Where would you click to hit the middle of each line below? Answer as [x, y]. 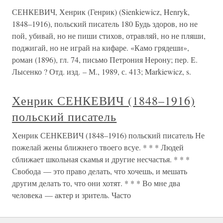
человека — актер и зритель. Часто [71, 195]
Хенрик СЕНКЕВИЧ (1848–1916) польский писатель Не [108, 135]
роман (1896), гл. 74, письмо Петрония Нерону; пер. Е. [105, 59]
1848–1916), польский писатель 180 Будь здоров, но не [105, 24]
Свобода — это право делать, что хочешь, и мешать [100, 171]
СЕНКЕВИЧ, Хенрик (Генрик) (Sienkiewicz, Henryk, [101, 12]
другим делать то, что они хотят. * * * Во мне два [96, 183]
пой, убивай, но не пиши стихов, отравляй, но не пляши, [109, 36]
